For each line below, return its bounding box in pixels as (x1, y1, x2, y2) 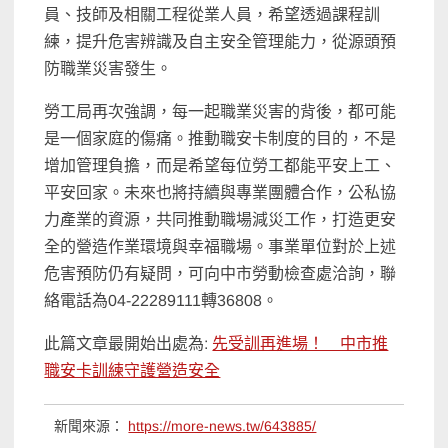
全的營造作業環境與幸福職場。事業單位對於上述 (44, 238, 397, 256)
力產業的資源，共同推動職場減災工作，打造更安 (44, 211, 397, 229)
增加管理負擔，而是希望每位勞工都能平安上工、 (44, 157, 397, 175)
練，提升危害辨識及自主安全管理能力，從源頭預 (44, 33, 397, 51)
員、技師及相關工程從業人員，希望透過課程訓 (44, 6, 381, 24)
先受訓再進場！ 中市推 (212, 335, 389, 353)
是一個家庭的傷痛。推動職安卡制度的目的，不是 (44, 130, 397, 148)
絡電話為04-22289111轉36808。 (44, 292, 279, 310)
